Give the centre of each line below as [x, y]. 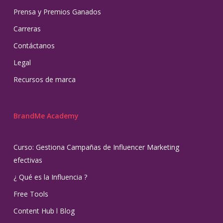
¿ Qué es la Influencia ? [50, 177]
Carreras [27, 29]
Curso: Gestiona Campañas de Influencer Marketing [96, 147]
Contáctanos [34, 46]
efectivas [28, 160]
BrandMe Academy [46, 116]
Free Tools [31, 194]
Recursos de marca [44, 80]
